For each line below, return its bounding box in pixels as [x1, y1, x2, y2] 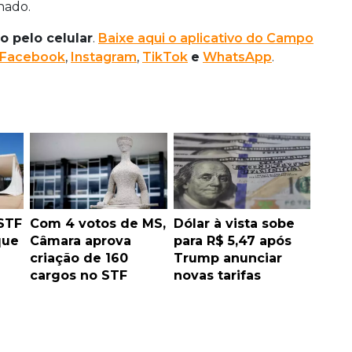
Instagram [71, 49, 137, 65]
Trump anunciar [173, 251, 282, 266]
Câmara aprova [30, 233, 131, 249]
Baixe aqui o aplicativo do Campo [98, 31, 313, 46]
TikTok [142, 49, 188, 65]
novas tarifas [173, 268, 261, 284]
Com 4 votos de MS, [30, 216, 166, 232]
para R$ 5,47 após [173, 233, 291, 249]
